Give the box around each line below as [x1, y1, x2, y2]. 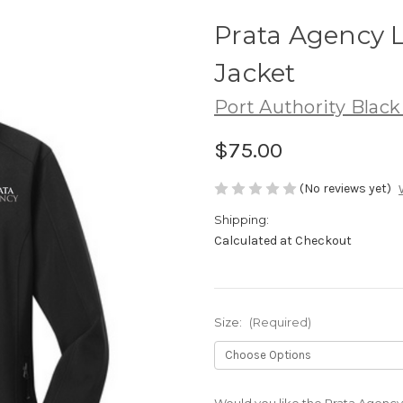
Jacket [214, 57, 296, 88]
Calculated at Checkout [214, 232, 352, 248]
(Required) [248, 314, 311, 329]
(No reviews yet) [300, 180, 391, 196]
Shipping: [214, 211, 269, 227]
